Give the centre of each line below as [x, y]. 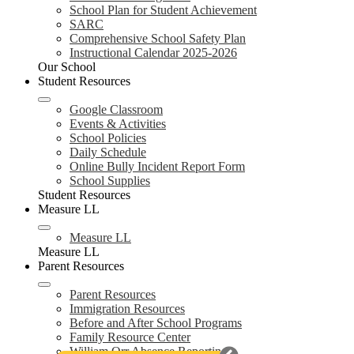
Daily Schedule [108, 152]
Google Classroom [116, 109]
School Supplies [110, 180]
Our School [67, 66]
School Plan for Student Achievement [163, 9]
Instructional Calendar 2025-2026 [153, 52]
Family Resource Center [130, 337]
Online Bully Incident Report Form [157, 166]
